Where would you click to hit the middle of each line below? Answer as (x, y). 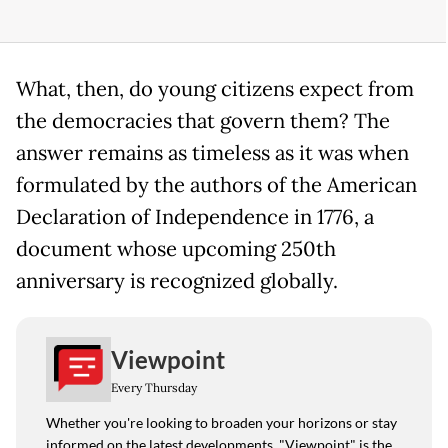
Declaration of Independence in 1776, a (195, 217)
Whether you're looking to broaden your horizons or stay (221, 423)
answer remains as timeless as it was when (212, 153)
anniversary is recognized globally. (177, 281)
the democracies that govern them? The (203, 121)
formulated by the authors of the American (216, 185)
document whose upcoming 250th (176, 249)
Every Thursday (154, 387)
